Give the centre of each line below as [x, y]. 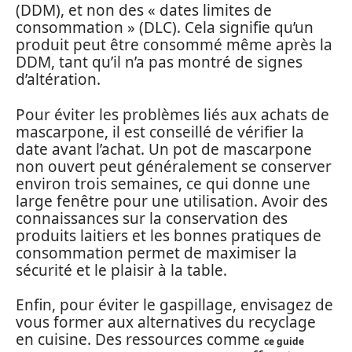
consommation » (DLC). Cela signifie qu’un [165, 27]
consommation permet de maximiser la [156, 253]
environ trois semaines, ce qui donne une [163, 183]
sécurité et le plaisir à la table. [121, 270]
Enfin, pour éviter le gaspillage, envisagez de [174, 305]
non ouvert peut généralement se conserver [174, 166]
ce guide [284, 341]
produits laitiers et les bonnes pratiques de [169, 235]
